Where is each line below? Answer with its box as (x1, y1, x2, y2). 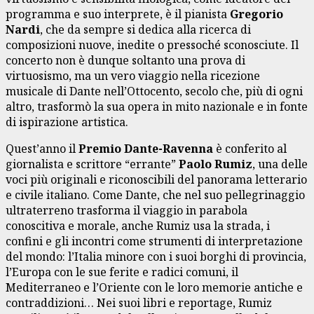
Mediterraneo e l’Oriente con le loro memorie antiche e (6, 279, 303, 295)
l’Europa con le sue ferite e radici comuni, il (6, 264, 238, 280)
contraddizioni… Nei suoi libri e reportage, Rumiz (6, 294, 272, 310)
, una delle (252, 156, 308, 172)
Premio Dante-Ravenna (78, 140, 216, 156)
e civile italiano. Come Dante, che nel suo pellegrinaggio (6, 186, 305, 203)
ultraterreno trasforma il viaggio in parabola (6, 202, 247, 218)
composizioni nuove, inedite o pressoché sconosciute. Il (6, 36, 299, 53)
